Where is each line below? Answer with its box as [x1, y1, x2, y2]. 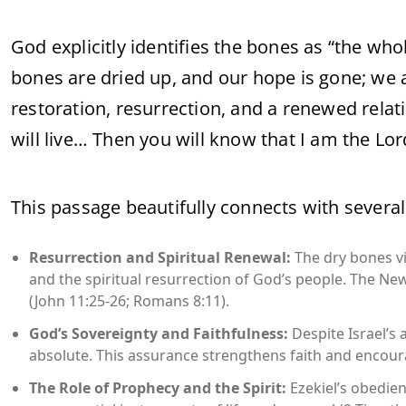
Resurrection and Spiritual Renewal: [29, 247, 291, 268]
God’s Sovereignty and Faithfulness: [29, 324, 288, 344]
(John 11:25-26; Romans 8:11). [29, 291, 229, 312]
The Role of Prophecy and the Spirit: [29, 378, 286, 399]
